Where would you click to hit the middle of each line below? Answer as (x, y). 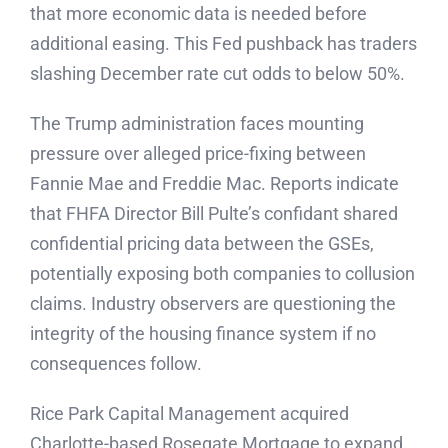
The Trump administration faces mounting (197, 123)
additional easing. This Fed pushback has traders (223, 43)
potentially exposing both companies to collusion (222, 273)
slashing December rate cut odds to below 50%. (217, 73)
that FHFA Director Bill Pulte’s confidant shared (214, 213)
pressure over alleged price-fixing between (198, 153)
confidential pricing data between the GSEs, (202, 243)
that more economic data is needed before (198, 13)
